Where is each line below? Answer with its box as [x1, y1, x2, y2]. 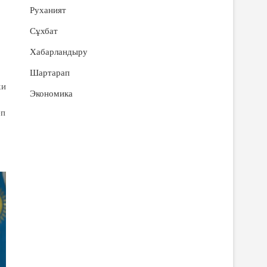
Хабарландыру [30, 47, 88, 57]
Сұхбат [30, 26, 58, 36]
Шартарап [30, 68, 70, 77]
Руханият [30, 5, 66, 15]
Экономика [30, 89, 73, 98]
